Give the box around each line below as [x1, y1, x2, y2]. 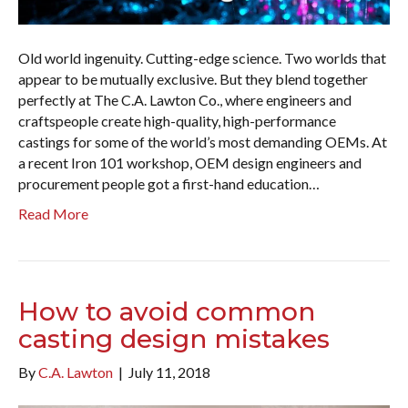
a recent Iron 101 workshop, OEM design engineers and [18, 154, 362, 172]
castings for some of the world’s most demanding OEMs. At [18, 133, 387, 151]
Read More [18, 205, 88, 223]
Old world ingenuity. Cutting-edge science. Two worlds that [18, 49, 386, 67]
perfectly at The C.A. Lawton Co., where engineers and [18, 91, 352, 109]
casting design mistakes [18, 323, 330, 355]
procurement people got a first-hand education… [18, 175, 320, 193]
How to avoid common [18, 296, 315, 328]
